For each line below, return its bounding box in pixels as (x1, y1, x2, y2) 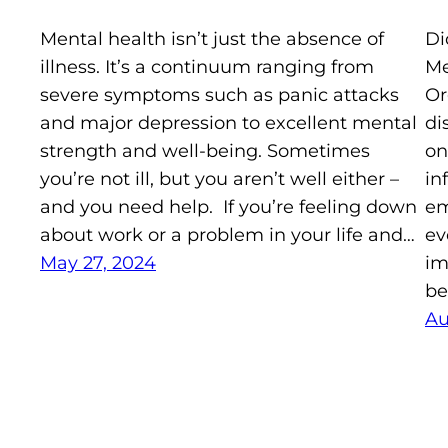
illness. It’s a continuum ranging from (40, 56, 374, 79)
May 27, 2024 (40, 252, 156, 275)
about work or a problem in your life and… (40, 224, 415, 247)
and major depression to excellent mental (40, 112, 417, 135)
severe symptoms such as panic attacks (40, 84, 399, 107)
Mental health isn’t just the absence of (40, 28, 384, 51)
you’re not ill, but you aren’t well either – (40, 168, 399, 191)
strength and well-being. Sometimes (40, 140, 370, 163)
